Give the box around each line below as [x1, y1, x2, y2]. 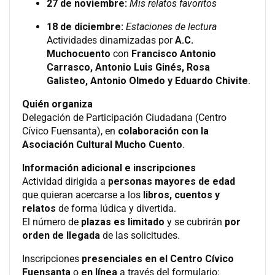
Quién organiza [22, 98, 93, 110]
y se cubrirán [165, 215, 225, 228]
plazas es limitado [81, 215, 165, 228]
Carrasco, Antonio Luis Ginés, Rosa [47, 61, 210, 73]
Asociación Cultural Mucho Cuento [22, 138, 182, 150]
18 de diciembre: [47, 20, 123, 33]
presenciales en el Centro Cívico [82, 252, 234, 265]
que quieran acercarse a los [22, 188, 143, 201]
